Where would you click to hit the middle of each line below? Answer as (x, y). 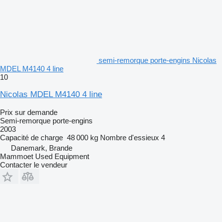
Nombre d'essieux (130, 137)
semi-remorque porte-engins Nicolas (158, 60)
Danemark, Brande (42, 148)
